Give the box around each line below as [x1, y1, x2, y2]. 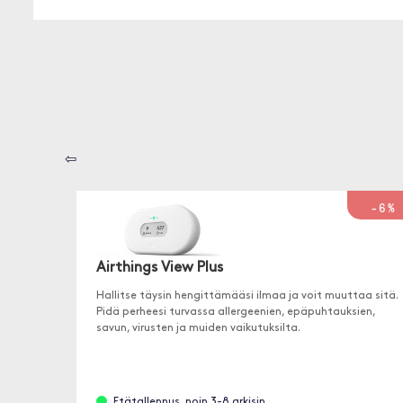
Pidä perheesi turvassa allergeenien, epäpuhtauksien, [95, 306, 375, 318]
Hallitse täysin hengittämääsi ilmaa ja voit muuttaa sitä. [95, 290, 398, 301]
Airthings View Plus [95, 260, 223, 275]
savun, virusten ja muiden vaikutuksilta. [95, 322, 300, 334]
